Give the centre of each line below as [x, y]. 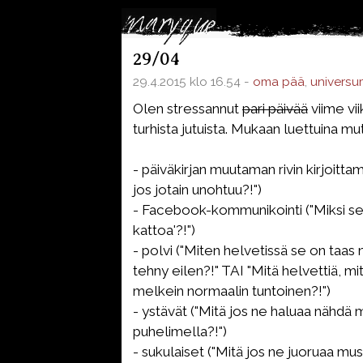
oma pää [279, 81]
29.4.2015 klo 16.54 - [193, 81]
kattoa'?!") [164, 230]
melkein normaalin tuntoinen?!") [232, 291]
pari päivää [275, 109]
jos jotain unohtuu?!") [197, 190]
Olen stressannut [188, 109]
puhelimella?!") [180, 331]
